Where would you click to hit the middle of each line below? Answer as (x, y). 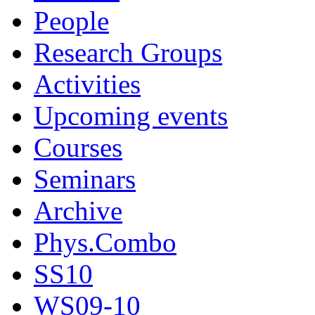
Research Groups (128, 53)
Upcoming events (131, 116)
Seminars (85, 179)
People (71, 21)
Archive (78, 211)
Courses (78, 148)
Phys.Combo (105, 243)
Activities (87, 84)
